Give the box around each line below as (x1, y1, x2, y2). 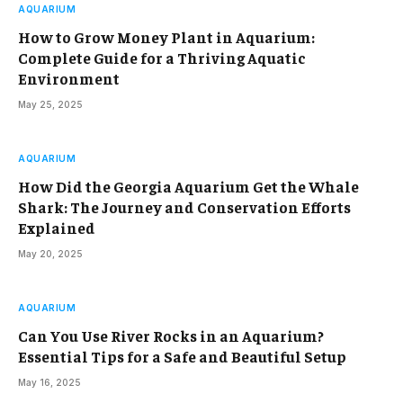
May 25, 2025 (18, 98, 83, 110)
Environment (18, 67, 120, 88)
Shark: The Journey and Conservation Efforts (18, 196, 351, 217)
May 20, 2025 (18, 247, 83, 259)
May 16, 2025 (18, 376, 81, 388)
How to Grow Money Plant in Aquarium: (18, 26, 315, 47)
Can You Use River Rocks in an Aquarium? (18, 325, 324, 345)
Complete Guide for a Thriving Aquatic (18, 47, 306, 67)
